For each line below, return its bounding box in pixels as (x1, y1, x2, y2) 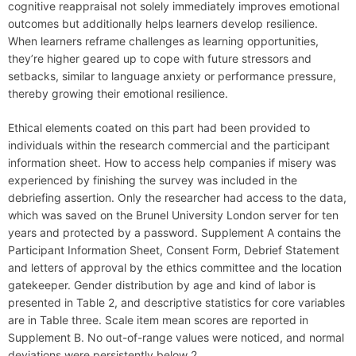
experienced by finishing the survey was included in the (8, 173, 297, 188)
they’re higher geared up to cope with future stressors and (8, 52, 311, 66)
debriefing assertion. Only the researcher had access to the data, (8, 191, 346, 205)
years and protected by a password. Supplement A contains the (8, 226, 341, 240)
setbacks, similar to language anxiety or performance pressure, (8, 69, 336, 83)
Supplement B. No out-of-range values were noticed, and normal (8, 331, 344, 345)
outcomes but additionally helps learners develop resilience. (8, 17, 318, 31)
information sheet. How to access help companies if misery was (8, 156, 336, 170)
